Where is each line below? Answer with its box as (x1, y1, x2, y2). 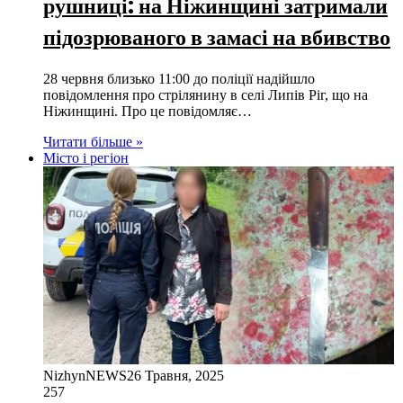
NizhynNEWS (43, 367, 127, 383)
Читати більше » (43, 133, 143, 149)
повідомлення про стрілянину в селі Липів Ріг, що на (43, 86, 368, 103)
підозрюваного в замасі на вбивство (43, 22, 390, 52)
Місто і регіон (43, 149, 129, 166)
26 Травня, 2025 (127, 367, 224, 383)
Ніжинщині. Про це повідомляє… (43, 103, 252, 119)
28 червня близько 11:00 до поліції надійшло (43, 70, 315, 86)
